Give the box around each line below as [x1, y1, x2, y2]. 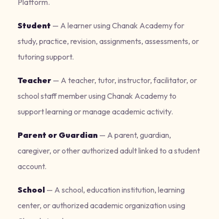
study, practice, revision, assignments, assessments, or [18, 36, 199, 46]
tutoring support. [18, 52, 74, 62]
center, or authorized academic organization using [18, 200, 185, 210]
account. [18, 161, 46, 171]
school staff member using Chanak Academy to [18, 91, 176, 101]
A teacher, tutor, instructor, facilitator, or [61, 75, 197, 85]
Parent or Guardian [18, 130, 98, 140]
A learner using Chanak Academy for [60, 21, 184, 30]
